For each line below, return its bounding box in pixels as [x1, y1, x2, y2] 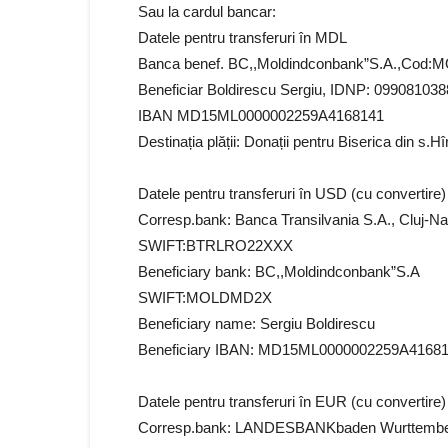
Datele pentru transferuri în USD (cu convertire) [138, 185, 446, 202]
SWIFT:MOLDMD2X [138, 289, 272, 306]
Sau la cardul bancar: [138, 3, 276, 20]
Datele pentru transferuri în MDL [138, 29, 347, 46]
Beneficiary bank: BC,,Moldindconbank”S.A [138, 263, 420, 280]
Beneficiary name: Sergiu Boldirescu [138, 315, 375, 332]
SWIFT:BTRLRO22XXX [138, 237, 293, 254]
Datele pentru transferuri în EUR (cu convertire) [138, 393, 446, 410]
